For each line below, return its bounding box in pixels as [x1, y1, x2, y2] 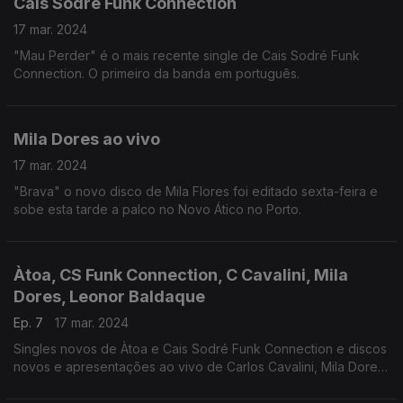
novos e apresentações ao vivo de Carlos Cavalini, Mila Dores [13, 359, 384, 374]
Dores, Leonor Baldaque [13, 287, 205, 306]
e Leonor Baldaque [13, 377, 128, 392]
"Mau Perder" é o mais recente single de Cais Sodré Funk [13, 48, 360, 63]
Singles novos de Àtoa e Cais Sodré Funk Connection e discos [13, 341, 387, 356]
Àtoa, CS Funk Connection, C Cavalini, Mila [13, 265, 348, 284]
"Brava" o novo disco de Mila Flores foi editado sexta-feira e [13, 184, 378, 199]
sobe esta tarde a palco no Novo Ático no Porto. [13, 201, 301, 217]
